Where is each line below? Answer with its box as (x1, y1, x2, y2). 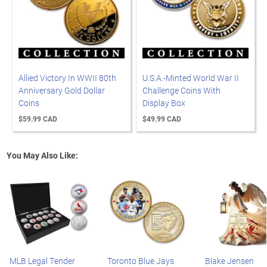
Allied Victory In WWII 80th (18, 72, 116, 83)
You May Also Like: (7, 149, 78, 161)
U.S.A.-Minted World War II (142, 72, 239, 83)
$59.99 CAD (18, 113, 57, 123)
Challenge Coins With (142, 84, 221, 96)
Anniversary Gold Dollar (18, 84, 105, 96)
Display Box (142, 97, 185, 108)
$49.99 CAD (142, 113, 181, 123)
